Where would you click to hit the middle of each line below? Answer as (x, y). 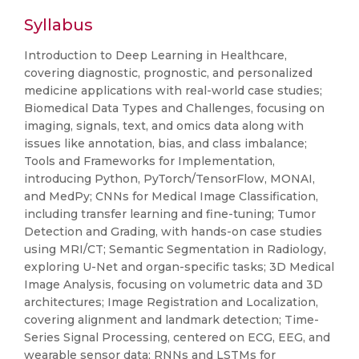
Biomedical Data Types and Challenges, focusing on (174, 108)
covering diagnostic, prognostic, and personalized (168, 73)
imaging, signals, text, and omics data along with (164, 126)
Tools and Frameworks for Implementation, (149, 161)
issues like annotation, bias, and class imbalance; (165, 143)
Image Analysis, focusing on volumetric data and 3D (173, 284)
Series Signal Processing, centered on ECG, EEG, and (177, 337)
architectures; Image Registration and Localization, (171, 302)
